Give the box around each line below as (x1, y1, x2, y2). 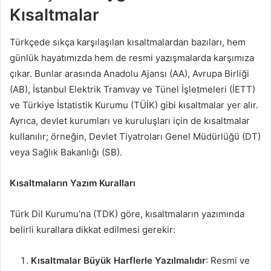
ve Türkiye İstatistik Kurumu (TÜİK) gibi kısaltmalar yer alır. (10, 99, 258, 111)
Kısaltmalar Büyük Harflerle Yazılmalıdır (31, 254, 206, 266)
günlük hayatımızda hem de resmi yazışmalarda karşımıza (10, 51, 254, 64)
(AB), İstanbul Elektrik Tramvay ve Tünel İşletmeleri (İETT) (10, 83, 255, 95)
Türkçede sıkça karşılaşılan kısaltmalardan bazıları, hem (10, 36, 246, 48)
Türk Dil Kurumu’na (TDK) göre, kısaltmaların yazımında (10, 207, 244, 220)
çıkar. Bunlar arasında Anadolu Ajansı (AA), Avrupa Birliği (10, 67, 249, 79)
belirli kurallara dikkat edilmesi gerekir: (10, 223, 175, 235)
